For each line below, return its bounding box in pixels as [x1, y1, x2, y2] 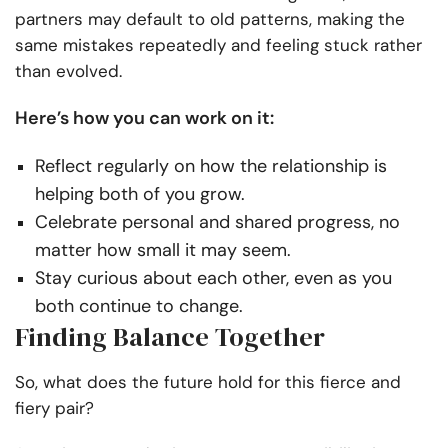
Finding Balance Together [15, 318, 325, 355]
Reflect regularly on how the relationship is [35, 153, 387, 178]
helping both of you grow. [35, 181, 245, 206]
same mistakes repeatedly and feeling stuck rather [15, 33, 422, 56]
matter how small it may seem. [35, 237, 291, 262]
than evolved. [15, 59, 122, 82]
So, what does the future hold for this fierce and [15, 370, 401, 393]
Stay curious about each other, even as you [35, 265, 392, 290]
